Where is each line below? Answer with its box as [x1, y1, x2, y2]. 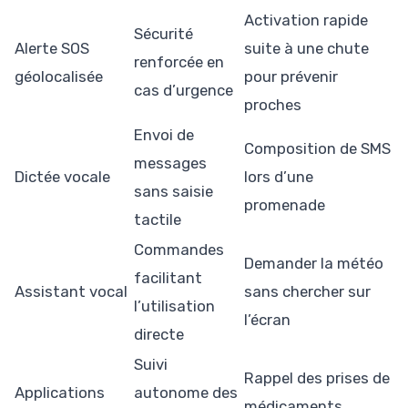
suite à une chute [244, 38, 369, 57]
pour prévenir [244, 66, 338, 86]
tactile [134, 209, 181, 229]
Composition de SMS [244, 138, 391, 158]
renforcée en [134, 52, 224, 71]
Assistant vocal [15, 281, 127, 301]
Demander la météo [244, 253, 383, 272]
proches [244, 95, 301, 114]
